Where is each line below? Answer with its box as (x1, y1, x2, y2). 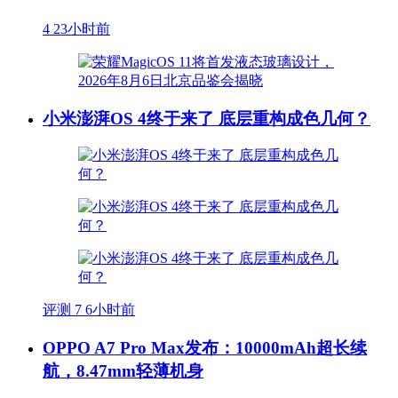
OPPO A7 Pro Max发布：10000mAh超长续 (43, 338, 367, 357)
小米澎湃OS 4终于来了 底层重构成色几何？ (43, 108, 370, 128)
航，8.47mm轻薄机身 (43, 362, 203, 380)
